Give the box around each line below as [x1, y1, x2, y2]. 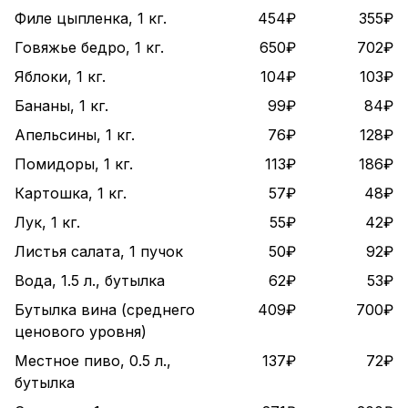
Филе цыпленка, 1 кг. [15, 9, 167, 27]
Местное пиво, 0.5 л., [15, 352, 171, 370]
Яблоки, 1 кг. [15, 67, 106, 86]
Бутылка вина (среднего [15, 301, 195, 319]
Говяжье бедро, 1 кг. [15, 38, 164, 56]
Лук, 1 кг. [15, 213, 80, 231]
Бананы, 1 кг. [15, 97, 108, 115]
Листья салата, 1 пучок [15, 242, 183, 260]
